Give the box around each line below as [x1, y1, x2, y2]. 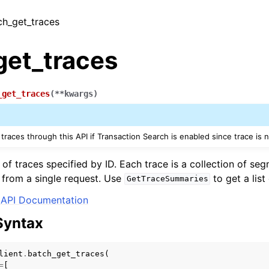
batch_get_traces [28, 249, 104, 258]
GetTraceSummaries [126, 174, 208, 184]
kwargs [64, 89, 93, 98]
